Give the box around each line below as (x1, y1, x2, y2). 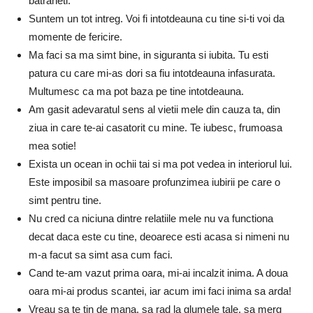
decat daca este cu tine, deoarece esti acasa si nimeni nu (29, 230, 289, 242)
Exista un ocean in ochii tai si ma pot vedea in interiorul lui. (29, 157, 292, 170)
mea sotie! (29, 139, 76, 152)
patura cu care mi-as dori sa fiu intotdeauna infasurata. (29, 66, 275, 79)
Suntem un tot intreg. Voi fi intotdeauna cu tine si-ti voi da (29, 12, 284, 24)
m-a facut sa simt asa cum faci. (29, 248, 173, 261)
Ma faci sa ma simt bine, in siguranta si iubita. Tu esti (29, 48, 268, 61)
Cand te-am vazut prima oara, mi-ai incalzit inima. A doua (29, 266, 288, 279)
